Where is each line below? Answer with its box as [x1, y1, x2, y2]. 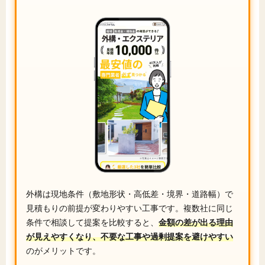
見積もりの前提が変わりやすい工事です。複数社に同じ [26, 203, 233, 214]
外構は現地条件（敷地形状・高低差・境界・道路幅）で [26, 189, 233, 199]
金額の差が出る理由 [159, 217, 233, 228]
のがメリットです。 [26, 245, 101, 256]
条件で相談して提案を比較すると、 [26, 217, 159, 228]
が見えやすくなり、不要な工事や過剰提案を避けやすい [26, 231, 233, 242]
